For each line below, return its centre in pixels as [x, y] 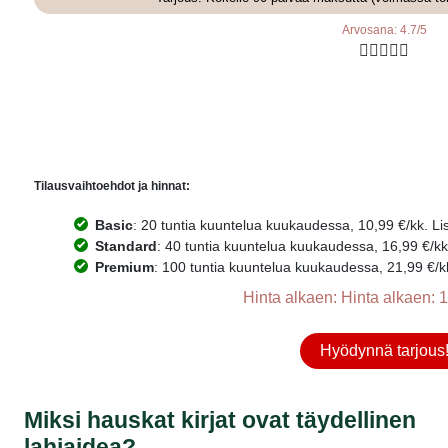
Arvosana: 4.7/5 [384, 29]
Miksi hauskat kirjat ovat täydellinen [220, 419]
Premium [124, 266]
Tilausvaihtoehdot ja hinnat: [112, 185]
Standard [126, 245]
